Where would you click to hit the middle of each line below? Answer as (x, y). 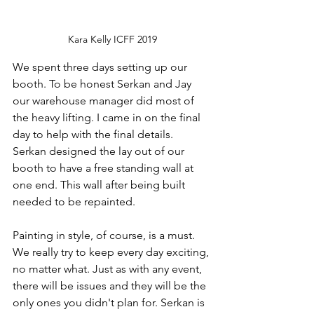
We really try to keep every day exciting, (112, 252)
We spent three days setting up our (101, 67)
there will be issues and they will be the (111, 285)
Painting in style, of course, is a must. (105, 235)
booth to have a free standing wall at (104, 168)
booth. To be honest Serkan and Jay (103, 83)
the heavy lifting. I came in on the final (108, 117)
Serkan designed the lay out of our (100, 151)
